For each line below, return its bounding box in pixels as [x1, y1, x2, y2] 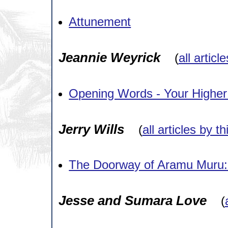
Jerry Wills [58, 121, 124, 137]
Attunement [69, 15, 131, 29]
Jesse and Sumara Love [58, 193, 207, 209]
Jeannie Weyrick [58, 49, 160, 65]
